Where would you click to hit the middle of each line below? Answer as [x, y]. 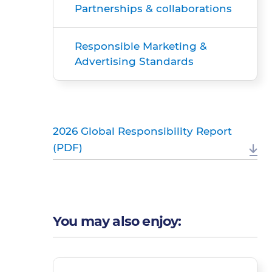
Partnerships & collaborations [153, 8]
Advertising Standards [134, 61]
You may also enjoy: [117, 221]
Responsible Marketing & [141, 46]
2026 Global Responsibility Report [142, 131]
